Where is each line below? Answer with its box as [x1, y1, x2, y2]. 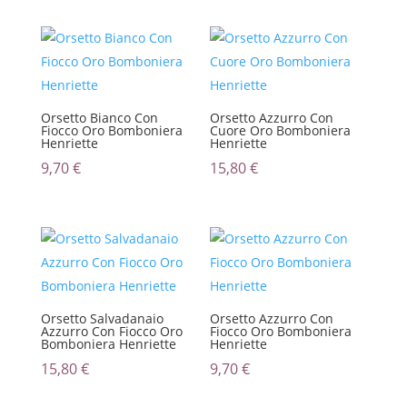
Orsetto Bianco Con [40, 109, 158, 127]
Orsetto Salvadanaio [40, 309, 164, 327]
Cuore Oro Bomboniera [210, 122, 352, 140]
